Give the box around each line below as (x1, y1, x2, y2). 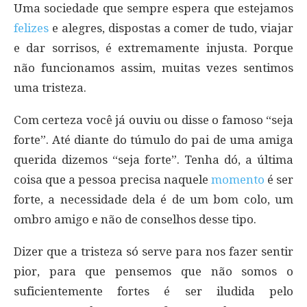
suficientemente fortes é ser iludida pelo (14, 284, 293, 299)
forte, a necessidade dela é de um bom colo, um (14, 193, 293, 207)
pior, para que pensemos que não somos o (14, 265, 293, 279)
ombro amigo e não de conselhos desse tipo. (14, 212, 256, 227)
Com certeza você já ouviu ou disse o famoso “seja (14, 113, 293, 127)
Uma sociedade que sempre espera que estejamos (14, 1, 293, 16)
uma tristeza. (14, 81, 86, 95)
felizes (14, 21, 49, 36)
